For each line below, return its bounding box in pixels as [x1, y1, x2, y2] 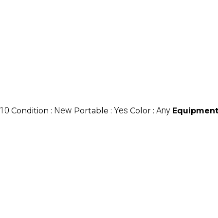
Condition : [11, 106, 54, 116]
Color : [130, 106, 156, 116]
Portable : [74, 106, 114, 116]
